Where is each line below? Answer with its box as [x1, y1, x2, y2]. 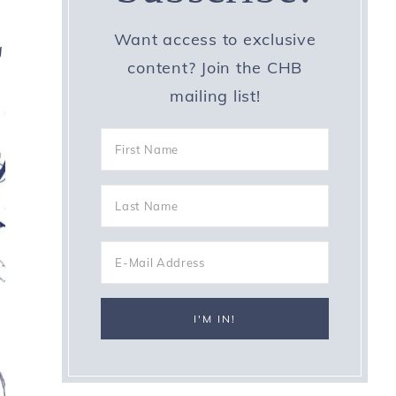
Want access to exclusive [113, 29, 316, 49]
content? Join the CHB [127, 57, 303, 78]
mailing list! [169, 86, 261, 106]
